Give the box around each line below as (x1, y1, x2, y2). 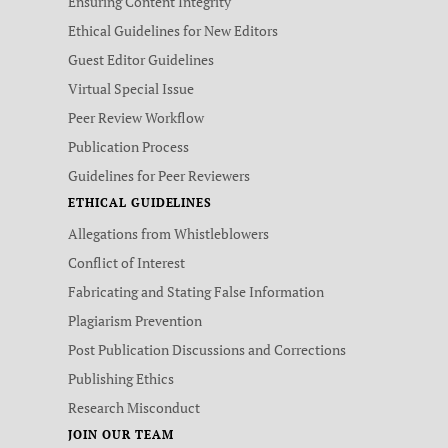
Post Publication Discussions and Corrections (68, 340, 346, 359)
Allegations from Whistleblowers (68, 224, 269, 243)
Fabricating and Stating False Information (68, 282, 324, 301)
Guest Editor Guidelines (68, 50, 214, 69)
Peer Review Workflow (68, 108, 204, 127)
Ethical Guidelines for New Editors (68, 21, 278, 40)
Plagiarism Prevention (68, 311, 202, 330)
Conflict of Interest (68, 253, 185, 272)
